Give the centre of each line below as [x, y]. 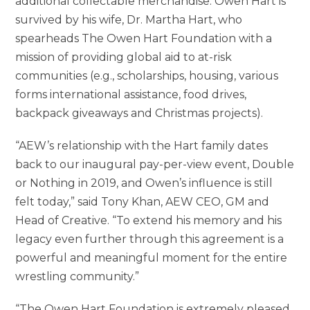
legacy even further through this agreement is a [150, 239]
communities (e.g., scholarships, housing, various [147, 75]
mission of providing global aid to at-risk [124, 57]
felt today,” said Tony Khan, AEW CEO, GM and [143, 201]
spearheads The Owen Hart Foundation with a [144, 38]
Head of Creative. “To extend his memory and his [149, 220]
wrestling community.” [77, 276]
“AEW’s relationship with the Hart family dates [142, 145]
